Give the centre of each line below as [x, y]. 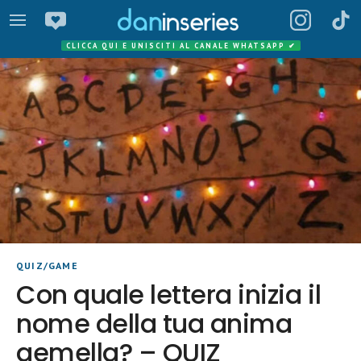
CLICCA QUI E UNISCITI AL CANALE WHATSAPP [177, 46]
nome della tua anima [154, 324]
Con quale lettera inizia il [169, 295]
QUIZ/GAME [47, 266]
